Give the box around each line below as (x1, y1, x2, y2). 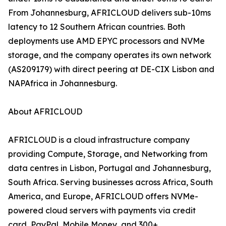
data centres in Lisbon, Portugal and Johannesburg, (8, 163, 211, 174)
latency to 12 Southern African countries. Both (8, 22, 185, 32)
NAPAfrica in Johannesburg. (8, 78, 117, 89)
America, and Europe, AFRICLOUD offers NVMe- (8, 191, 198, 202)
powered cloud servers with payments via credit (8, 205, 196, 216)
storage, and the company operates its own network (8, 50, 211, 61)
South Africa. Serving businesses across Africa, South (8, 177, 213, 188)
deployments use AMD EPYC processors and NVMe (8, 36, 205, 46)
